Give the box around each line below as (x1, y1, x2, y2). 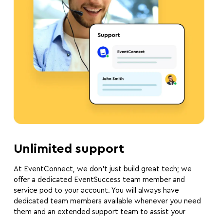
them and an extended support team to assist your (14, 208, 185, 216)
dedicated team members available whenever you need (14, 198, 201, 205)
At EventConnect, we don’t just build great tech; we (14, 165, 192, 173)
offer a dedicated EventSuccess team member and (14, 176, 185, 184)
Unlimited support (14, 143, 124, 156)
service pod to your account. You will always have (14, 187, 179, 195)
